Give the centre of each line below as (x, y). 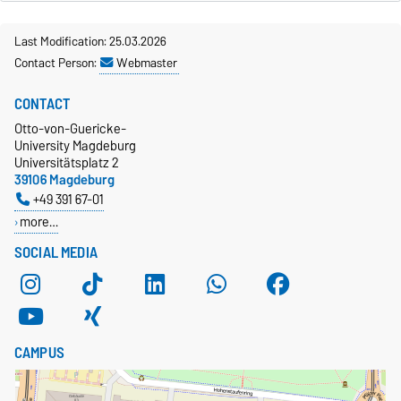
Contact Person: (57, 62)
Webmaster (147, 62)
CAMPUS (39, 352)
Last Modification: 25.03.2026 (90, 41)
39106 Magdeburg (64, 179)
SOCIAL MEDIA (56, 252)
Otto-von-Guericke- (70, 128)
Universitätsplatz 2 (67, 162)
